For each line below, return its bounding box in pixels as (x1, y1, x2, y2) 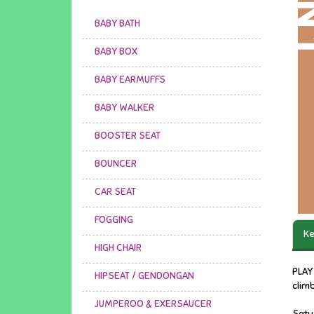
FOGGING (95, 214, 133, 226)
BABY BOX (95, 46, 137, 58)
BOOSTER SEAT (95, 130, 161, 142)
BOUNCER (95, 158, 137, 170)
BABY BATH (95, 18, 140, 30)
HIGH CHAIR (95, 242, 142, 254)
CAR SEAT (95, 186, 136, 198)
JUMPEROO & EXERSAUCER (95, 298, 212, 310)
